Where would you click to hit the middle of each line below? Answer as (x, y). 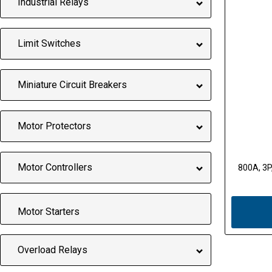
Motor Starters (48, 212)
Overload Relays (52, 250)
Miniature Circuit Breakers (72, 85)
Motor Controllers (55, 168)
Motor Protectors (54, 126)
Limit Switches (49, 44)
